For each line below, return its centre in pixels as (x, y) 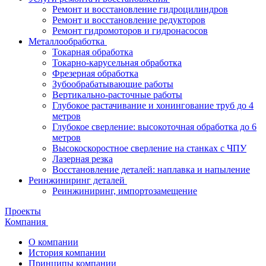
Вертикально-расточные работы (117, 95)
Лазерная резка (83, 159)
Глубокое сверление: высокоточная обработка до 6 (154, 127)
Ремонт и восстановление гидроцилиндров (140, 9)
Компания (26, 222)
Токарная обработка (93, 52)
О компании (53, 242)
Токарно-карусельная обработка (117, 63)
